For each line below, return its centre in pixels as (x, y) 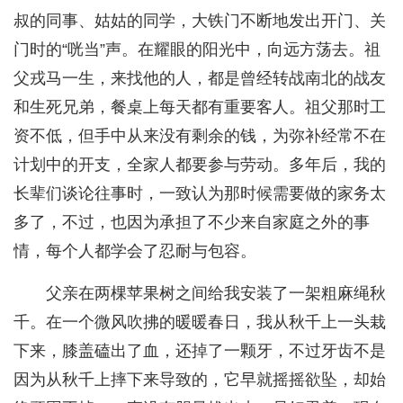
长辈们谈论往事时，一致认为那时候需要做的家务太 (200, 194)
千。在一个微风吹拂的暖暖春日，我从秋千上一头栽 (200, 322)
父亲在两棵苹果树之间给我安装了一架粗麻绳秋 (216, 294)
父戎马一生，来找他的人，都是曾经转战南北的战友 (200, 79)
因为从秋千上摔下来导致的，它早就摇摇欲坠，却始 (200, 380)
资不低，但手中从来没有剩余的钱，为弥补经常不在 (200, 136)
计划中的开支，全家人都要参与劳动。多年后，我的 (200, 165)
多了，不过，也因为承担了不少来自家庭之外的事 (192, 223)
